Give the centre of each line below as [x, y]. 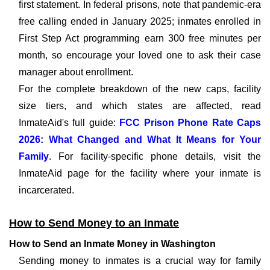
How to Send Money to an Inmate [94, 223]
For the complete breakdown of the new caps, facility [140, 89]
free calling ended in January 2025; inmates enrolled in [140, 21]
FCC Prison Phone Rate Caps [190, 123]
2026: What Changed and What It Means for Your [140, 140]
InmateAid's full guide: [69, 123]
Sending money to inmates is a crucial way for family [140, 261]
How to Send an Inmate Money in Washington [112, 244]
